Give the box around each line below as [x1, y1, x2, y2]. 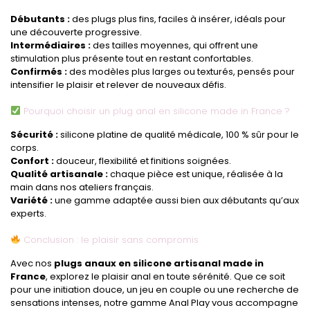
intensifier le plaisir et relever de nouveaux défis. [10, 77, 226, 91]
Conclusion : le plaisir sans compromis [20, 232, 199, 246]
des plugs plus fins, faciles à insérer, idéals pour [70, 12, 286, 26]
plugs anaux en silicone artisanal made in [54, 256, 264, 270]
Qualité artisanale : [10, 167, 108, 181]
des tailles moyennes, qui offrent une [91, 38, 258, 52]
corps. [10, 140, 39, 154]
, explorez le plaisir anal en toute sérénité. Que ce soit [46, 269, 285, 283]
